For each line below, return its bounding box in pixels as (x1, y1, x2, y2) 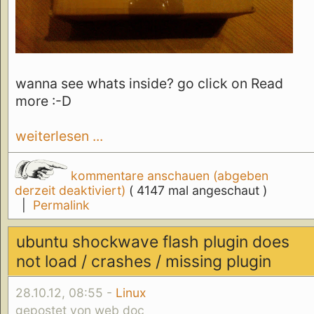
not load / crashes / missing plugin (16, 251, 272, 271)
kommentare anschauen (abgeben (67, 168, 268, 184)
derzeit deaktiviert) (14, 183, 129, 198)
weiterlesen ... (15, 128, 103, 145)
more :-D (15, 93, 71, 110)
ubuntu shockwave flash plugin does (16, 231, 290, 252)
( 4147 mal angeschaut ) (128, 183, 267, 198)
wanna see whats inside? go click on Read (15, 75, 283, 93)
